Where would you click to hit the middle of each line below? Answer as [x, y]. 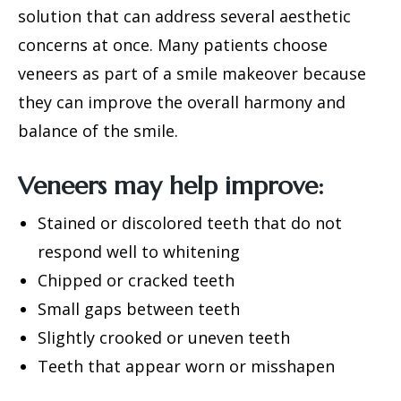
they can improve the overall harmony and [182, 102]
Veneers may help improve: [171, 186]
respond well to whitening [138, 252]
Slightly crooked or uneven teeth [163, 337]
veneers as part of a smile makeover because [192, 73]
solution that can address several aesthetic [184, 16]
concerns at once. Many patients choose [173, 45]
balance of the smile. [98, 131]
